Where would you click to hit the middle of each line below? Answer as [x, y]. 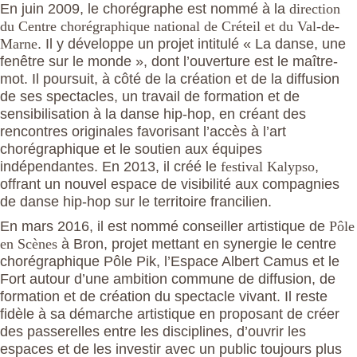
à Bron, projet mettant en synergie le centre [197, 244]
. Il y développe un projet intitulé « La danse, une [192, 44]
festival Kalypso [268, 167]
